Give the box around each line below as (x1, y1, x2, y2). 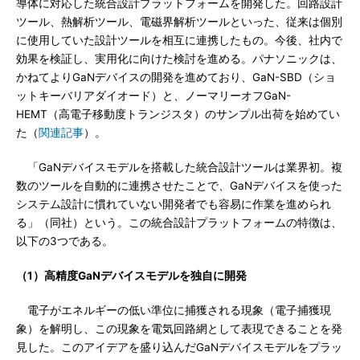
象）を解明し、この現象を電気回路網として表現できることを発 (16, 322, 342, 335)
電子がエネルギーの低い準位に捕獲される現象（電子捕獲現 (16, 304, 331, 317)
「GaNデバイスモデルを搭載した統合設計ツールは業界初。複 (16, 161, 342, 174)
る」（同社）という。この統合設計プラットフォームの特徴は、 (16, 216, 342, 229)
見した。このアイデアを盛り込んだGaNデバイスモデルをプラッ (16, 341, 342, 354)
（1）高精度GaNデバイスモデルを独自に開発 (16, 269, 247, 282)
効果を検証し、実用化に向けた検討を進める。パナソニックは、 (16, 52, 342, 65)
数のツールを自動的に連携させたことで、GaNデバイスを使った (16, 179, 342, 192)
